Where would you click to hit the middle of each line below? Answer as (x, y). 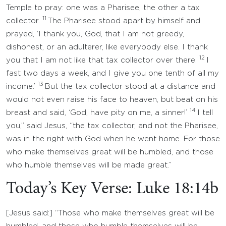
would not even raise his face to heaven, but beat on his (112, 100)
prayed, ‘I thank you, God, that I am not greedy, (95, 34)
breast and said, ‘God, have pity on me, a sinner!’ (98, 113)
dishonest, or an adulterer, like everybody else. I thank (107, 47)
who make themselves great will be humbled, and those (110, 152)
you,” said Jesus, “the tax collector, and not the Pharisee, (112, 126)
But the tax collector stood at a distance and (130, 87)
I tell (205, 113)
